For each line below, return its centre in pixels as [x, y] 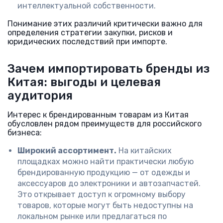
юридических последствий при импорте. [87, 42]
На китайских [144, 151]
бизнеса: [25, 133]
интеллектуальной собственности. [87, 6]
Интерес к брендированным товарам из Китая [98, 115]
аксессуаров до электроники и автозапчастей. [109, 183]
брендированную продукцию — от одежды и [104, 172]
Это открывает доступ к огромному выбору [102, 194]
